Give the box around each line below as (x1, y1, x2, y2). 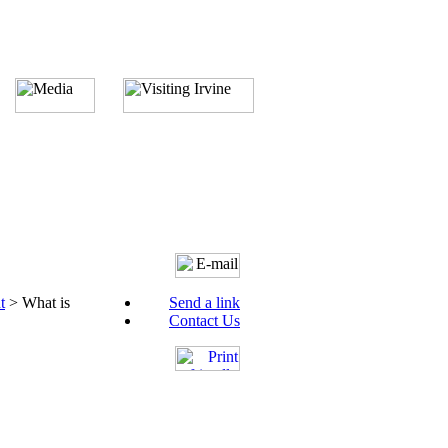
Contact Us (169, 312, 240, 329)
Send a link (169, 294, 240, 311)
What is (22, 294, 70, 311)
